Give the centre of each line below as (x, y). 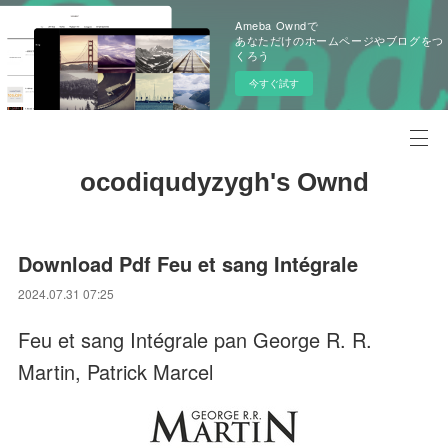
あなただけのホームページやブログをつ (339, 40)
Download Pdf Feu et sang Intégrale (188, 263)
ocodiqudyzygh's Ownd (224, 182)
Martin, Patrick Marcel (116, 371)
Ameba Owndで (277, 25)
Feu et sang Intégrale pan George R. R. (195, 339)
